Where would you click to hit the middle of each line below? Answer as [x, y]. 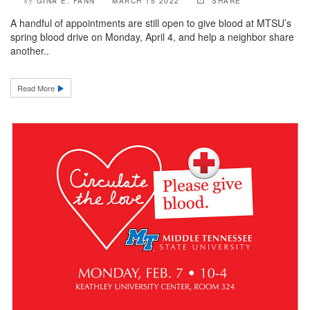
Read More [37, 88]
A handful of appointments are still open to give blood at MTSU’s [151, 23]
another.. [30, 51]
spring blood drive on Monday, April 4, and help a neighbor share [152, 37]
